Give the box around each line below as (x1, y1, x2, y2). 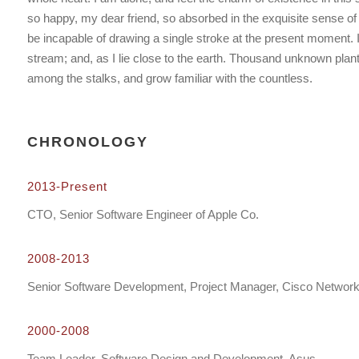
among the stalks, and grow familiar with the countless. (26, 71, 313, 85)
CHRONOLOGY (26, 134, 148, 150)
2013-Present (26, 179, 107, 193)
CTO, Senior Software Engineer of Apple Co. (26, 208, 259, 221)
